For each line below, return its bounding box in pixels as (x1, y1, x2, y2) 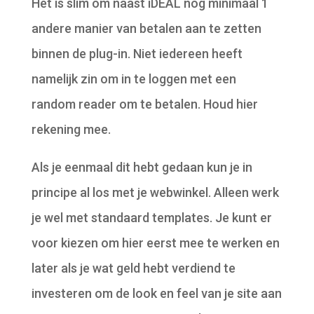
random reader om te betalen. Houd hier (31, 96, 258, 111)
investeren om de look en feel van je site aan (31, 285, 282, 301)
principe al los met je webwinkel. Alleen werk (31, 184, 279, 200)
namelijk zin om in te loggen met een (31, 71, 236, 86)
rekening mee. (31, 121, 111, 137)
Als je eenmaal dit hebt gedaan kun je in (31, 159, 252, 175)
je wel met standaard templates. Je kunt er (31, 210, 272, 225)
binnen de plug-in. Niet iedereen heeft (31, 46, 243, 61)
